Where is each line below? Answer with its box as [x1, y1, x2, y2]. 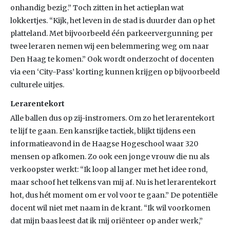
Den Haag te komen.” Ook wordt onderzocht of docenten [10, 54, 214, 64]
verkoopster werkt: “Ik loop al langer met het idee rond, [10, 165, 207, 174]
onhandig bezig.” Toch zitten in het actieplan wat [10, 3, 184, 12]
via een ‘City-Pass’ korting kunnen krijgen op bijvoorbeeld [10, 67, 220, 76]
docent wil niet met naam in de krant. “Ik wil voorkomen [10, 203, 210, 213]
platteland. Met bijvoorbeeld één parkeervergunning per [10, 29, 213, 38]
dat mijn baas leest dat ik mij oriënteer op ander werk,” [10, 216, 203, 225]
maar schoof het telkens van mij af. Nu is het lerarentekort [10, 178, 216, 187]
